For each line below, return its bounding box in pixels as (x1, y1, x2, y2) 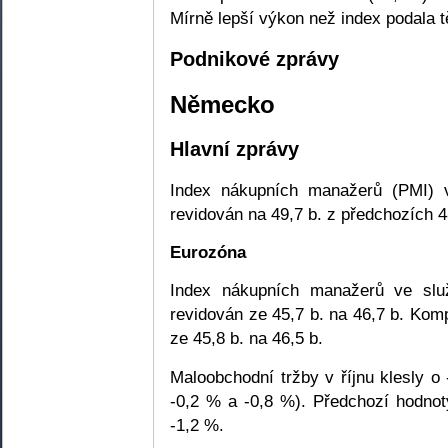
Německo (170, 90, 275, 118)
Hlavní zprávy (170, 138, 299, 161)
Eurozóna (170, 242, 246, 263)
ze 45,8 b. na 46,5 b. (170, 328, 323, 349)
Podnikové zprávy (170, 47, 339, 70)
